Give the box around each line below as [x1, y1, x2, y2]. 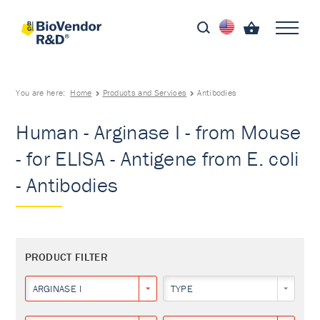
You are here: [16, 87, 71, 98]
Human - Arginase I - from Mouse [16, 119, 301, 145]
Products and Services [102, 87, 187, 98]
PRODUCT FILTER [24, 250, 108, 264]
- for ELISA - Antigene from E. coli [16, 146, 299, 171]
